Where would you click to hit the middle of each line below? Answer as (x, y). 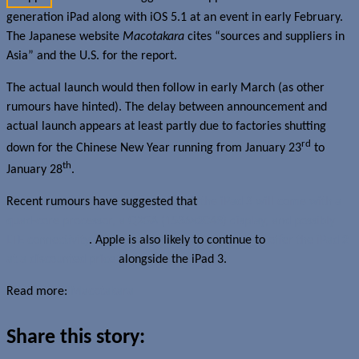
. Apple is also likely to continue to (179, 241)
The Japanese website (65, 36)
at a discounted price (61, 260)
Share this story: (76, 338)
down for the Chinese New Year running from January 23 (154, 149)
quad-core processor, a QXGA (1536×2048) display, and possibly (171, 222)
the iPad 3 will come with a (271, 202)
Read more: (38, 292)
